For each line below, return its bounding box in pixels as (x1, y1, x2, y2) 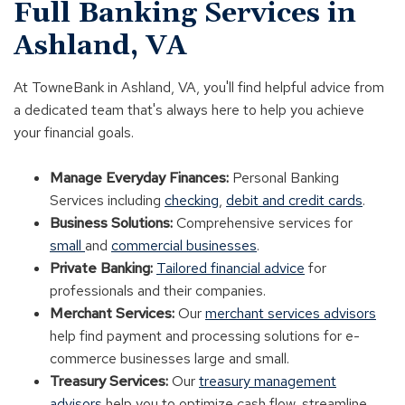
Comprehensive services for (176, 212, 353, 232)
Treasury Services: (50, 371, 172, 391)
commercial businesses (111, 235, 257, 255)
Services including (50, 190, 165, 210)
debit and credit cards (226, 190, 363, 210)
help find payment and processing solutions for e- (50, 325, 360, 345)
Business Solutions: (50, 212, 176, 232)
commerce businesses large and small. (50, 348, 293, 368)
